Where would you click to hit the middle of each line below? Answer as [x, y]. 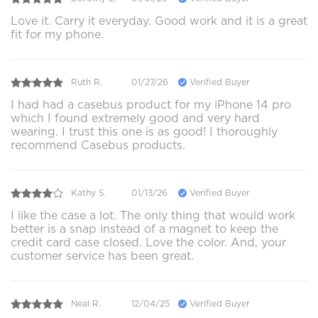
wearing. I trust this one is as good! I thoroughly [144, 131]
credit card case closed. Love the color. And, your [148, 242]
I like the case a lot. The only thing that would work [153, 215]
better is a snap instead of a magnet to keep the [144, 229]
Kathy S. [89, 193]
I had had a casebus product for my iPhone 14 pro [151, 104]
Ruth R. [87, 82]
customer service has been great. [102, 256]
